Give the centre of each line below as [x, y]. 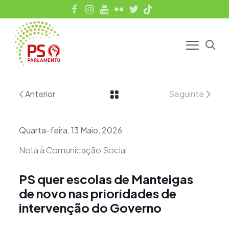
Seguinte [186, 94]
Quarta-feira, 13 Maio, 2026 [70, 130]
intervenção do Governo [90, 207]
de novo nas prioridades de [97, 193]
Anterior [40, 94]
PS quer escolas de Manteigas [106, 179]
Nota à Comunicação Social [73, 150]
